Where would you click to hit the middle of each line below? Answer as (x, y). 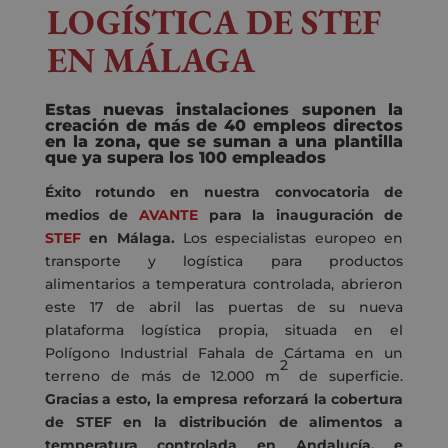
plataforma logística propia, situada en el (224, 330)
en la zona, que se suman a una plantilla (224, 142)
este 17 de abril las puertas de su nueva (224, 307)
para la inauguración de (300, 215)
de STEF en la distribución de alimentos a (224, 422)
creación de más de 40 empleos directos (224, 126)
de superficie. (346, 376)
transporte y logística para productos (224, 261)
